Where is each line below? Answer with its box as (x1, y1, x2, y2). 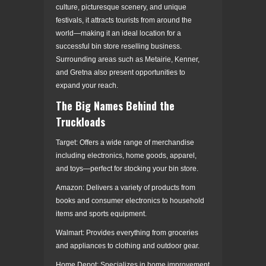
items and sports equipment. (56, 209, 147, 218)
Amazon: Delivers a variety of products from (56, 183, 195, 192)
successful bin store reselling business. (56, 42, 182, 50)
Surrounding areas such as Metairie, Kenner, (56, 55, 199, 64)
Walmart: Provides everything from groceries (56, 228, 198, 237)
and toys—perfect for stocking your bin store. (56, 164, 198, 173)
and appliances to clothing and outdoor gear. (56, 241, 199, 250)
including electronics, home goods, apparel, (56, 151, 197, 160)
